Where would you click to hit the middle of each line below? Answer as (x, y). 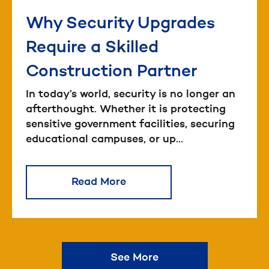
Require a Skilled (92, 48)
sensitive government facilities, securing (130, 125)
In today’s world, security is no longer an (131, 95)
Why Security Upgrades (120, 24)
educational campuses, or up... (104, 140)
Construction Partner (112, 72)
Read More (99, 182)
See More (134, 258)
